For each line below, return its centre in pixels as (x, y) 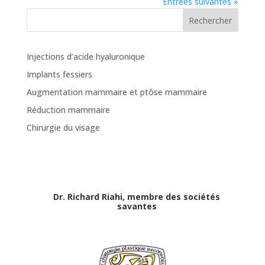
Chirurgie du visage (64, 127)
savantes (137, 206)
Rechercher (211, 20)
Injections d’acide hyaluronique (85, 56)
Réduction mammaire (68, 109)
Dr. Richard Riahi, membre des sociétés (137, 196)
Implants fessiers (59, 74)
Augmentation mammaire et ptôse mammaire (117, 92)
